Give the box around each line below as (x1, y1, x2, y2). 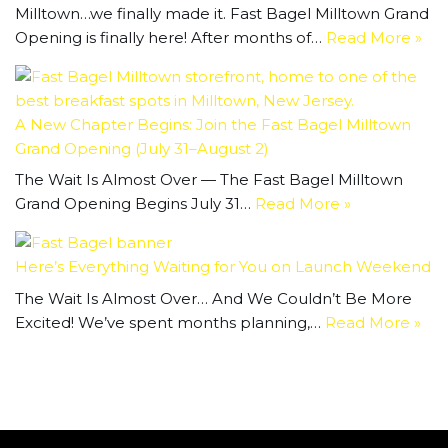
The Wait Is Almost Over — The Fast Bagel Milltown (15, 170, 403, 189)
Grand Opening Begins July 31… (15, 194, 255, 213)
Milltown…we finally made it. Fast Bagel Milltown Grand (15, 3, 429, 23)
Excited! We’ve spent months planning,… (15, 312, 325, 332)
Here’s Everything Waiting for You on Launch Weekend (15, 257, 431, 276)
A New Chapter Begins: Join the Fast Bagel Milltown (15, 114, 411, 134)
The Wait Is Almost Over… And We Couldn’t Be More (15, 288, 412, 308)
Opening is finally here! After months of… (15, 27, 326, 47)
